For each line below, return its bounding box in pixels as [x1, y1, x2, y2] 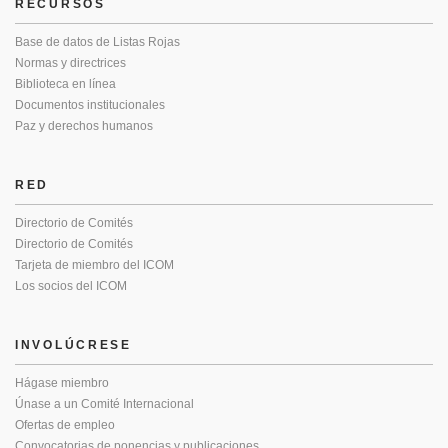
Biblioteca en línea [15, 77, 116, 91]
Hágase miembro [15, 376, 109, 390]
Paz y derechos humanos [15, 119, 153, 133]
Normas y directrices [15, 56, 126, 70]
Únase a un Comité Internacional [15, 397, 194, 411]
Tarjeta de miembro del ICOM [15, 258, 174, 272]
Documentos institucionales [15, 98, 165, 112]
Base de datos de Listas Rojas [15, 35, 180, 49]
